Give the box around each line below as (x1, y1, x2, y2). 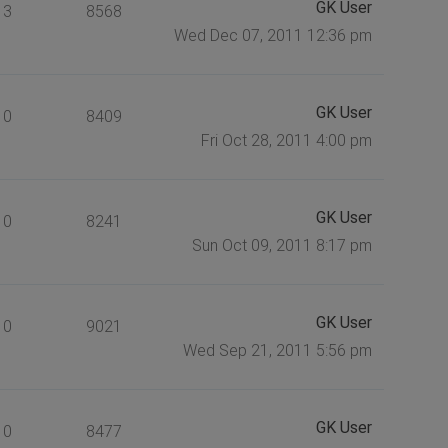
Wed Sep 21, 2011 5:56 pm (182, 340, 372, 360)
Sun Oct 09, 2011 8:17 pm (191, 235, 372, 255)
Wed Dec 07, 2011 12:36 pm (173, 25, 372, 45)
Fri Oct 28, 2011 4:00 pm (200, 130, 372, 150)
